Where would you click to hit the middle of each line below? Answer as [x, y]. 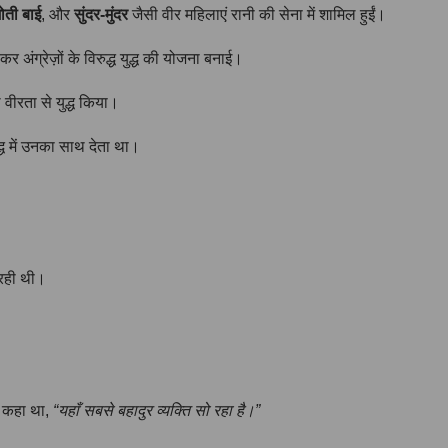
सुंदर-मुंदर [101, 14]
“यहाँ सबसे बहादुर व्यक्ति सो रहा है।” [156, 410]
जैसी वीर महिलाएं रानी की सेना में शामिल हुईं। [257, 14]
